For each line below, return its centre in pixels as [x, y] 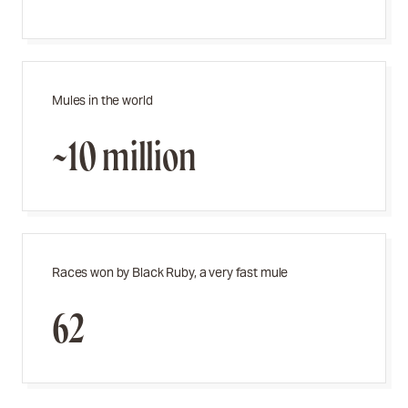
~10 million [124, 157]
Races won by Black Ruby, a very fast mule [170, 272]
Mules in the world [102, 100]
